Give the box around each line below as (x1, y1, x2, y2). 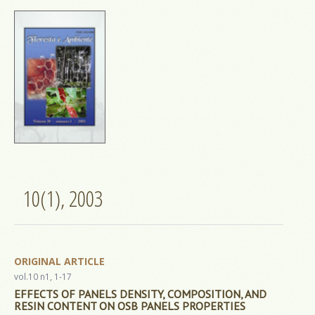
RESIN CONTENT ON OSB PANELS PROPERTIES (14, 299, 245, 314)
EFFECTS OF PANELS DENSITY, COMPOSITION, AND (14, 287, 266, 302)
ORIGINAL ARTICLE (14, 255, 105, 269)
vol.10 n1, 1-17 (14, 271, 72, 283)
